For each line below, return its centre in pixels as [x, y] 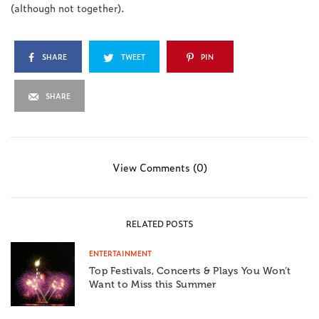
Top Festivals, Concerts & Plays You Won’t [190, 271]
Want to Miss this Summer [153, 285]
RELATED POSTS [159, 224]
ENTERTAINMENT [120, 253]
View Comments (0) [159, 167]
